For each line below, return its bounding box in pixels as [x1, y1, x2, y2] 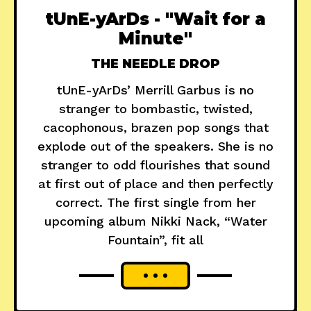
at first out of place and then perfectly [37, 176, 274, 192]
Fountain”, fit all [108, 233, 203, 248]
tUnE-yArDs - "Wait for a [45, 9, 266, 30]
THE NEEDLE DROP [91, 56, 220, 72]
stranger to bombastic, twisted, [58, 101, 253, 117]
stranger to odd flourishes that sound [41, 158, 270, 173]
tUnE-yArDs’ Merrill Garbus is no [57, 83, 254, 98]
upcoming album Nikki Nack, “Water [44, 214, 267, 229]
